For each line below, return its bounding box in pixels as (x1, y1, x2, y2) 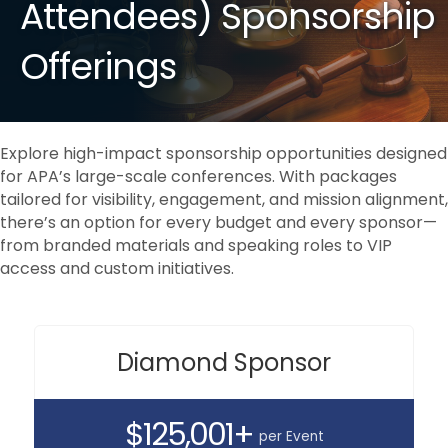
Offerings (20, 40, 176, 92)
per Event (258, 426, 324, 446)
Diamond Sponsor (117, 345, 331, 379)
